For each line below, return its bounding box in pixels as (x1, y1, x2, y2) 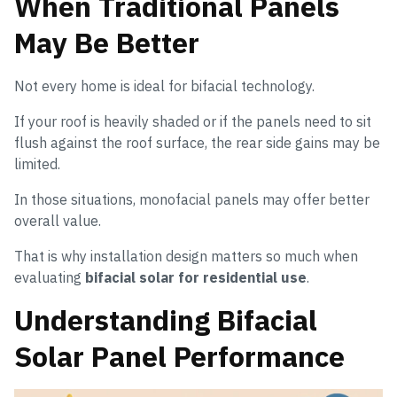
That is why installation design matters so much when (14, 247, 358, 266)
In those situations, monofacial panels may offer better (14, 191, 370, 209)
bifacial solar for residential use (85, 269, 307, 287)
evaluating (14, 269, 85, 287)
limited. (14, 155, 60, 174)
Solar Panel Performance (14, 338, 345, 376)
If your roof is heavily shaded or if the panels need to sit (14, 113, 371, 131)
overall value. (14, 212, 101, 230)
